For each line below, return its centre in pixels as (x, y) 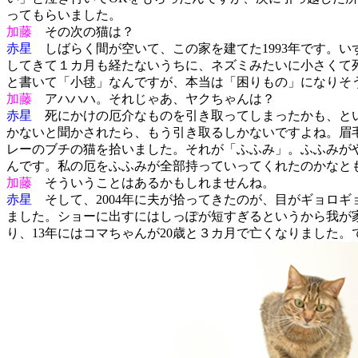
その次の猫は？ (83, 32)
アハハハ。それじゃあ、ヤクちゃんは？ (153, 99)
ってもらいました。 (64, 15)
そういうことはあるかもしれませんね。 (153, 183)
